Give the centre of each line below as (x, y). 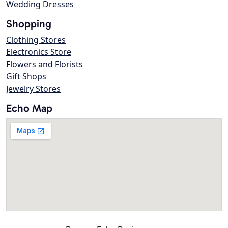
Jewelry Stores (33, 89)
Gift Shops (26, 77)
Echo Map (29, 108)
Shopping (29, 24)
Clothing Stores (36, 40)
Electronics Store (39, 52)
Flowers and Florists (45, 64)
